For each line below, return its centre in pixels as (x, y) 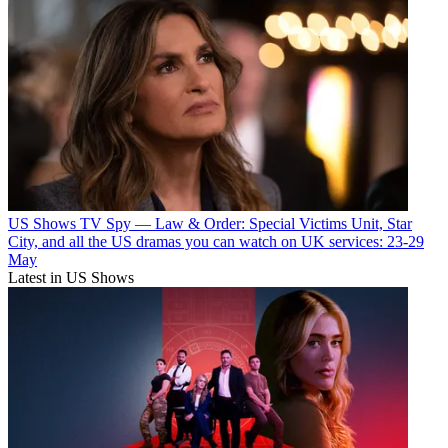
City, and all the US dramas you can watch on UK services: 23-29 (216, 241)
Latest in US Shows (71, 277)
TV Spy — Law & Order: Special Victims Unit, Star (246, 223)
